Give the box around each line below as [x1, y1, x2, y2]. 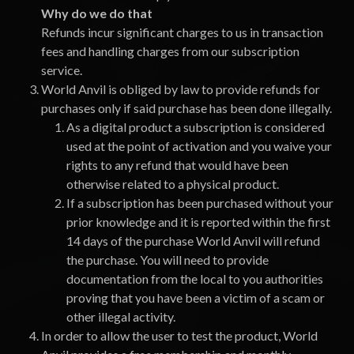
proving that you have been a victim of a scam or [66, 290, 325, 305]
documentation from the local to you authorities [66, 271, 323, 286]
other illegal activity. [66, 309, 175, 324]
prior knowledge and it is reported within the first [66, 214, 330, 229]
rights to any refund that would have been [66, 157, 288, 172]
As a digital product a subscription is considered [66, 119, 325, 134]
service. [41, 62, 82, 77]
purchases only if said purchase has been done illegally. [41, 100, 332, 115]
